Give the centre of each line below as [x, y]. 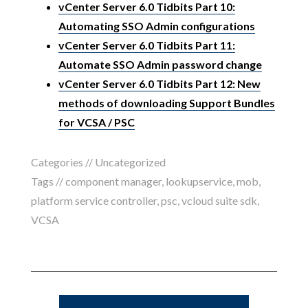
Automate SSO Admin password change [160, 64]
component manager [113, 181]
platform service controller [93, 200]
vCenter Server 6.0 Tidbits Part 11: [146, 45]
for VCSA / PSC [96, 122]
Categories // [63, 162]
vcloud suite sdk [219, 200]
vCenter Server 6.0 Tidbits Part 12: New [159, 83]
